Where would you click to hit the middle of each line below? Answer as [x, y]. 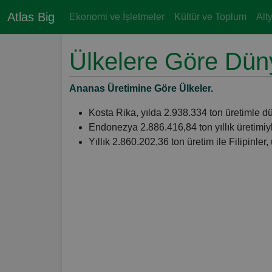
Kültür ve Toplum [210, 17]
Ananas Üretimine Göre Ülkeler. [141, 88]
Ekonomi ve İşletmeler [117, 17]
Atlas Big [31, 17]
